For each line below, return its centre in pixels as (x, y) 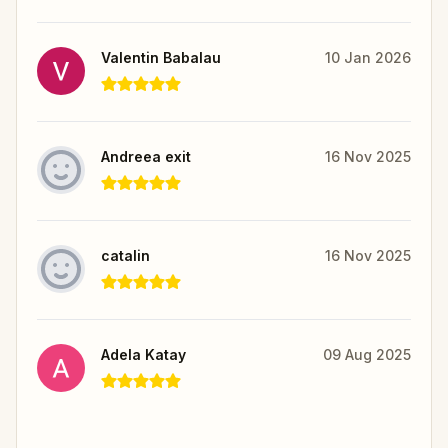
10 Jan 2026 (368, 57)
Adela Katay (143, 354)
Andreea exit (146, 156)
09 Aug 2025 (367, 354)
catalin (125, 255)
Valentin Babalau (161, 57)
